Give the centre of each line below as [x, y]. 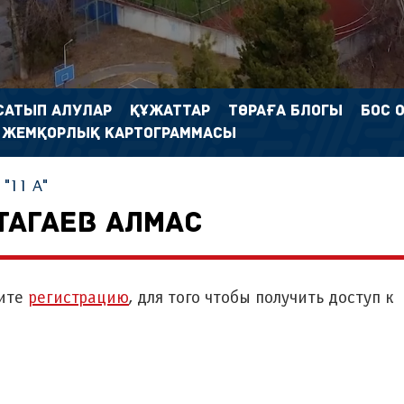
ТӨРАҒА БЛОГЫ [285, 111]
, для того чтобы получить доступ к [262, 298]
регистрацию [78, 298]
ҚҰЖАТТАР [170, 111]
